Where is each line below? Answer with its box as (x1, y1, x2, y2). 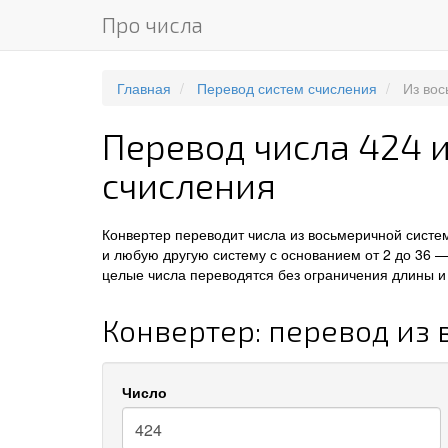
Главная (117, 78, 171, 98)
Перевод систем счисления (197, 78, 377, 98)
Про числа (102, 12, 203, 37)
